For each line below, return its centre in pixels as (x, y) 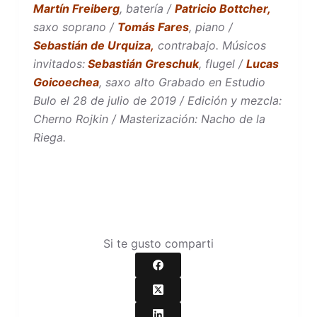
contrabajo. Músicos (212, 45)
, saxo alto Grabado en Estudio (182, 82)
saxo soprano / (75, 27)
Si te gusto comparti (158, 243)
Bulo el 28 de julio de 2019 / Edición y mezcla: (157, 100)
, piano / (211, 27)
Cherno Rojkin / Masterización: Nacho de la (149, 119)
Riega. (49, 137)
